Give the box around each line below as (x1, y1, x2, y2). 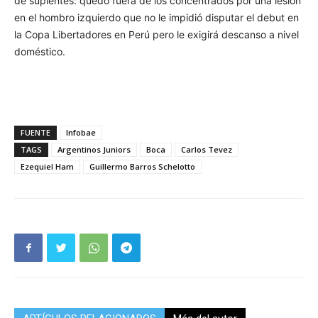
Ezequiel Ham (21, 160, 74, 172)
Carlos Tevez (181, 143, 232, 155)
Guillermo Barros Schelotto (89, 160, 195, 172)
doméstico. (14, 45, 65, 57)
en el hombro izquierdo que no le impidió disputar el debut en (14, 11, 299, 23)
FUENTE (21, 126, 50, 138)
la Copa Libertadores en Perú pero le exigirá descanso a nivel (14, 28, 299, 40)
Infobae (66, 126, 96, 138)
